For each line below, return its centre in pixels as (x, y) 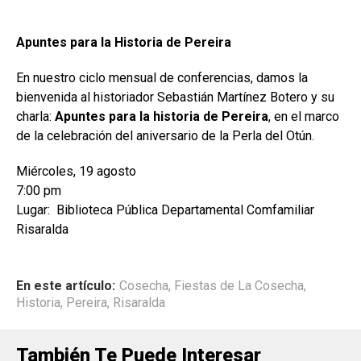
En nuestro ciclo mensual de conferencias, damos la (162, 77)
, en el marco (304, 116)
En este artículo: (66, 285)
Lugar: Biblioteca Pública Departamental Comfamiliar (165, 210)
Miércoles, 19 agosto (76, 171)
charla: (35, 116)
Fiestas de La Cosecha (239, 285)
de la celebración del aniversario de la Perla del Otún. (165, 135)
